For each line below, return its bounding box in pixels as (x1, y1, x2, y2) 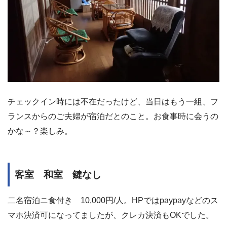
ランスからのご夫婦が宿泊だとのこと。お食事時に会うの (8, 111, 218, 121)
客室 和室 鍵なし (15, 169, 101, 180)
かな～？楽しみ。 (8, 126, 72, 135)
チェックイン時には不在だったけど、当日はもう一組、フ (8, 97, 218, 106)
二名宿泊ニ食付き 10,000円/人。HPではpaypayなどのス (8, 196, 218, 205)
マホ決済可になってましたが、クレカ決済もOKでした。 (8, 211, 214, 220)
